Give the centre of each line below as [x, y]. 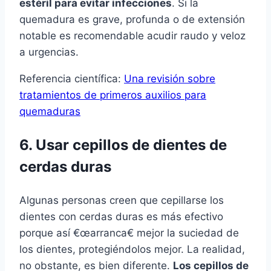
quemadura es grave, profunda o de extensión [132, 20]
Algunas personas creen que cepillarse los [122, 201]
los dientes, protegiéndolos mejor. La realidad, [132, 250]
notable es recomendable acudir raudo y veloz [132, 36]
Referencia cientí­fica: [72, 79]
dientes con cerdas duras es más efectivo [121, 217]
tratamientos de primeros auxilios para [113, 95]
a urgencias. [49, 52]
